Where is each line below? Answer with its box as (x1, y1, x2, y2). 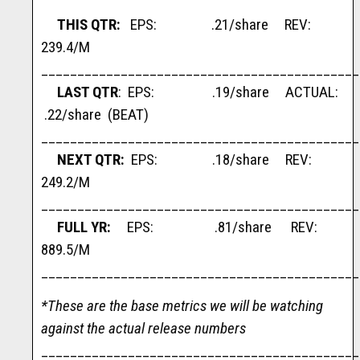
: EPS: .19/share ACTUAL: (118, 82, 342, 101)
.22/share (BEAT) (41, 104, 149, 124)
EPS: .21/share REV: (121, 14, 314, 34)
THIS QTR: (57, 14, 121, 34)
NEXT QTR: (41, 149, 125, 169)
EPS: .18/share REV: (125, 149, 315, 169)
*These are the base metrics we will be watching (41, 296, 323, 315)
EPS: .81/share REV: (127, 217, 317, 236)
